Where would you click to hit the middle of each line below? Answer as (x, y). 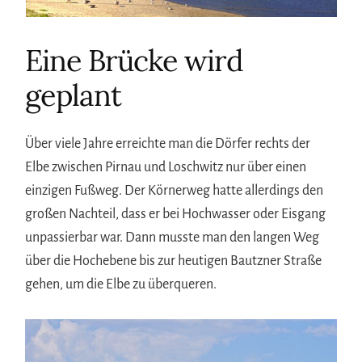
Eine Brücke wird (135, 60)
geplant (74, 95)
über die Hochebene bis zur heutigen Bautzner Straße (174, 261)
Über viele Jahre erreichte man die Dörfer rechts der (168, 143)
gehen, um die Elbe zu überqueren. (121, 284)
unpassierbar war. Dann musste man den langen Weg (173, 237)
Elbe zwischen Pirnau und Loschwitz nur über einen (166, 167)
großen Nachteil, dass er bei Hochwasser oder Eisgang (176, 214)
